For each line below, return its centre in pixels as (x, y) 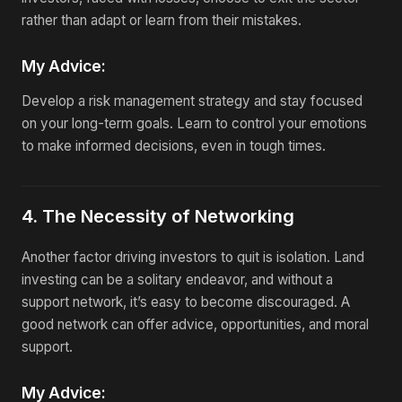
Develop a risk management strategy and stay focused (192, 101)
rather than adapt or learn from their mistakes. (162, 20)
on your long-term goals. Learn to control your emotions (194, 123)
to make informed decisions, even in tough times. (174, 146)
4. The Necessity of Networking (158, 216)
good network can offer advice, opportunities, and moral (195, 324)
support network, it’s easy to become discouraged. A (186, 302)
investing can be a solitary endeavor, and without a (177, 280)
